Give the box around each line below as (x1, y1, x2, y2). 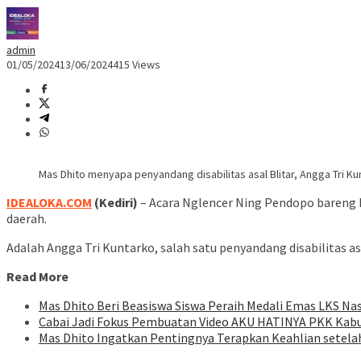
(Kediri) (92, 194, 140, 211)
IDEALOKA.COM (6, 194, 92, 211)
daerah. (6, 210, 47, 227)
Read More (6, 268, 68, 285)
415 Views (113, 57, 160, 73)
